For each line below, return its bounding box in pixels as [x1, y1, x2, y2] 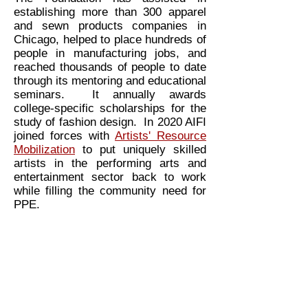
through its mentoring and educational [14, 74, 206, 88]
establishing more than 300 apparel [14, 5, 206, 19]
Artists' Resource [115, 129, 206, 143]
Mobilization [14, 143, 75, 157]
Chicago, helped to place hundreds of [14, 33, 206, 47]
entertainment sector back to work [14, 170, 206, 184]
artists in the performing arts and [14, 157, 206, 170]
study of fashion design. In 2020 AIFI [14, 115, 206, 129]
